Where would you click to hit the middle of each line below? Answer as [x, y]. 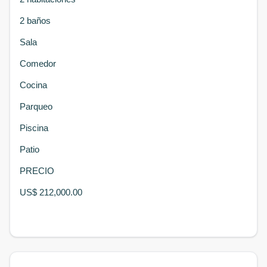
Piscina [35, 128]
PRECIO [38, 171]
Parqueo [37, 106]
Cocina [35, 85]
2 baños [35, 21]
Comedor [39, 63]
